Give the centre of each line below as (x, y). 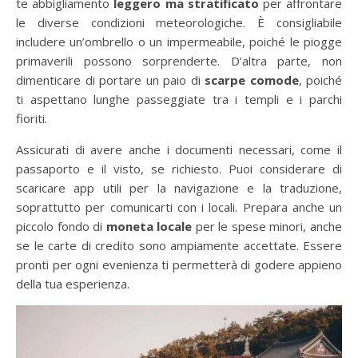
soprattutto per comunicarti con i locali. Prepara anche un (179, 207)
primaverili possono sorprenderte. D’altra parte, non (179, 60)
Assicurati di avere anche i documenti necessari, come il (179, 149)
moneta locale (149, 226)
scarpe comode (252, 80)
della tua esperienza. (73, 283)
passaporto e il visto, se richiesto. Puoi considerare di (179, 168)
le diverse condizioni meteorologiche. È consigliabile (179, 22)
